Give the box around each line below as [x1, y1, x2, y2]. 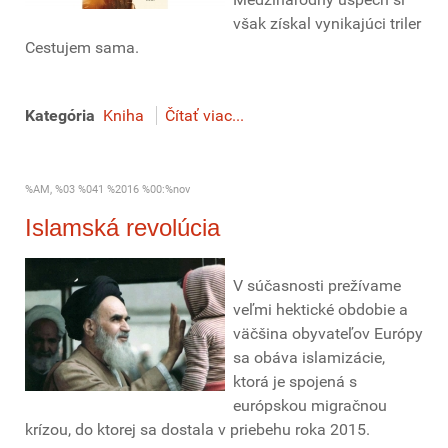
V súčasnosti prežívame [233, 276, 401, 295]
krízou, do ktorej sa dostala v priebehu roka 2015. [25, 420, 370, 439]
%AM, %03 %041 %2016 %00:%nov [25, 183, 190, 196]
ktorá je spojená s [233, 372, 357, 391]
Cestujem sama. [25, 38, 139, 57]
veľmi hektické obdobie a [233, 300, 408, 319]
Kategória [25, 106, 95, 125]
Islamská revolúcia [25, 214, 220, 241]
